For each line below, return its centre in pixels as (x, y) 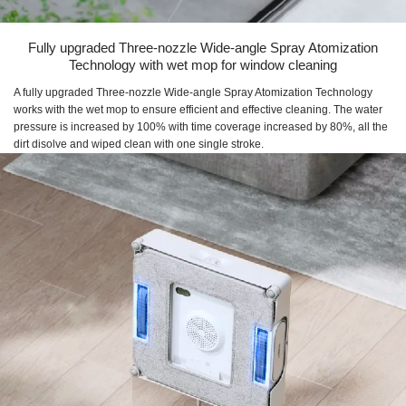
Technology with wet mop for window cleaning (203, 64)
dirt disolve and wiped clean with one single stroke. (139, 144)
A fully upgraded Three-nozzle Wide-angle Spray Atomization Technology (193, 92)
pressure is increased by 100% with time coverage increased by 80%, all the (201, 126)
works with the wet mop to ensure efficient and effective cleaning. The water (198, 109)
